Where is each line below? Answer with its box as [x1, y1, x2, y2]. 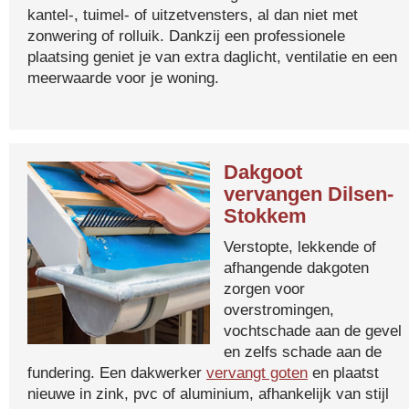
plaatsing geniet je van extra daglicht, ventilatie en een [27, 47, 397, 66]
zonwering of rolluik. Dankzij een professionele [27, 26, 345, 45]
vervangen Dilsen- [224, 183, 393, 205]
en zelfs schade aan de [224, 342, 382, 361]
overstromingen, [224, 300, 334, 319]
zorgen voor [224, 279, 305, 298]
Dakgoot [224, 161, 302, 184]
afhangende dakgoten [224, 258, 369, 277]
